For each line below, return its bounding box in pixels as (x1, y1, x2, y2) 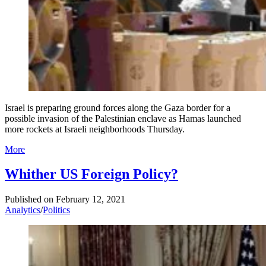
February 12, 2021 (56, 194, 125, 205)
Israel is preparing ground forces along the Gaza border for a (5, 102, 230, 113)
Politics (43, 205, 70, 216)
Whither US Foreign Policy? (5, 166, 178, 182)
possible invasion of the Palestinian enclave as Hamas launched (5, 113, 241, 123)
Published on (5, 194, 53, 205)
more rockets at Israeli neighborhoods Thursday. (5, 123, 185, 134)
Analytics (5, 205, 40, 216)
